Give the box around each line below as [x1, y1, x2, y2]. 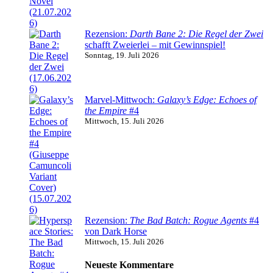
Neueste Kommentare [85, 260, 174, 271]
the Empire [85, 105, 127, 116]
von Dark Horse [85, 225, 147, 236]
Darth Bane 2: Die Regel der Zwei [130, 28, 263, 39]
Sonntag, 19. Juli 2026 [85, 50, 159, 60]
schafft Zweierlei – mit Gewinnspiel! [85, 39, 225, 50]
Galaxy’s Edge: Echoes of [157, 94, 257, 105]
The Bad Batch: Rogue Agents [130, 214, 247, 225]
